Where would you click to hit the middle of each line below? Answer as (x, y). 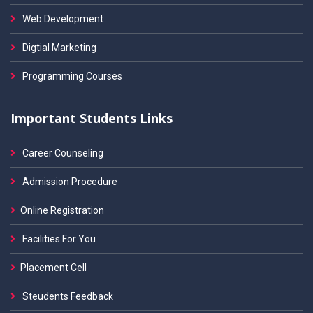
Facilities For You (58, 239)
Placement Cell (53, 268)
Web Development (62, 19)
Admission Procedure (69, 182)
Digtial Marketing (58, 48)
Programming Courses (71, 76)
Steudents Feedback (67, 296)
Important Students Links (92, 118)
